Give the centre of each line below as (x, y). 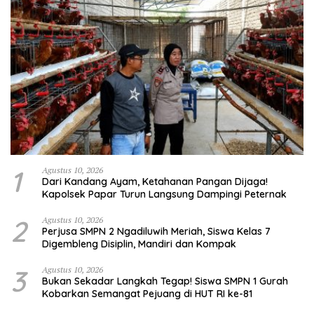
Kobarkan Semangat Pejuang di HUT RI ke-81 (147, 293)
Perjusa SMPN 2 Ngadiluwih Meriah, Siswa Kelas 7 (156, 231)
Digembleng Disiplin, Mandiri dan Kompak (139, 244)
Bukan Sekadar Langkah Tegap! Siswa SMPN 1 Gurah (165, 281)
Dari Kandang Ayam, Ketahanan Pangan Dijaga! (155, 181)
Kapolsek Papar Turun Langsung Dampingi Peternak (164, 194)
